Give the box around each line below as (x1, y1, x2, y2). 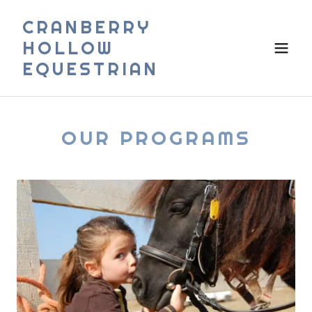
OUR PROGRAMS (61, 125, 251, 150)
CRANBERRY (22, 16, 151, 38)
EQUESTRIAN (22, 58, 159, 80)
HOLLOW (22, 37, 114, 59)
